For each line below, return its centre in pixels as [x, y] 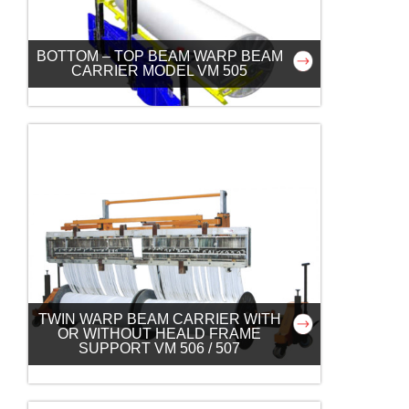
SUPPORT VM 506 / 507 [160, 349]
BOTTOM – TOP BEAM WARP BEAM [159, 57]
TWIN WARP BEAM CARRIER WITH [159, 320]
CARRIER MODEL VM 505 [160, 71]
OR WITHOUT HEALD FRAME [160, 334]
